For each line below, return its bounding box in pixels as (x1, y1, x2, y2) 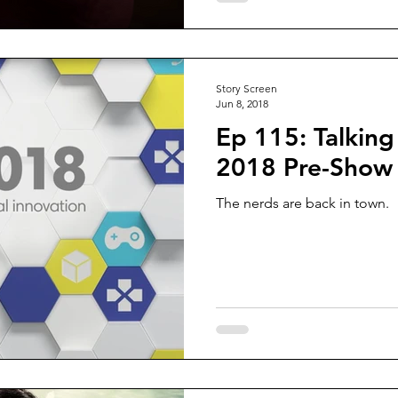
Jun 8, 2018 (216, 96, 268, 110)
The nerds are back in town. (216, 194, 389, 211)
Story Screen (216, 81, 277, 95)
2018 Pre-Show (216, 151, 393, 182)
